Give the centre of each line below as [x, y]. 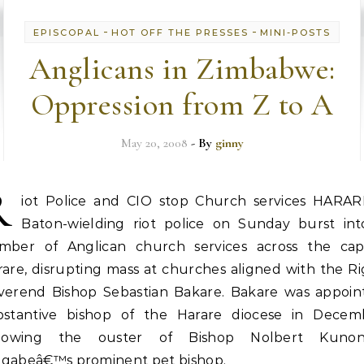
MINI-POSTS [295, 32]
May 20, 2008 [154, 143]
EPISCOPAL [67, 32]
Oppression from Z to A [182, 105]
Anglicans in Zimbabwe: [182, 69]
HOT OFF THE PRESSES [180, 32]
